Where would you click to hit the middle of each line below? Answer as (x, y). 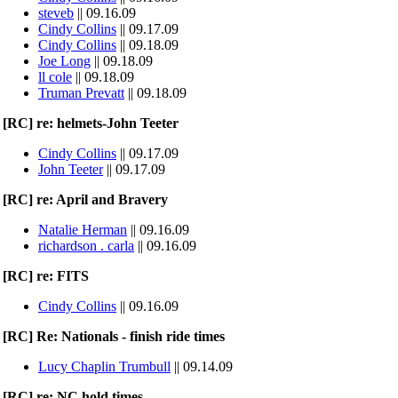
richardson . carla (86, 246)
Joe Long (64, 61)
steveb (56, 13)
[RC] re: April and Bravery (85, 199)
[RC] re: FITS (46, 276)
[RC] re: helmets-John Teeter (91, 123)
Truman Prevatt (81, 93)
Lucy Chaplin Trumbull (104, 366)
